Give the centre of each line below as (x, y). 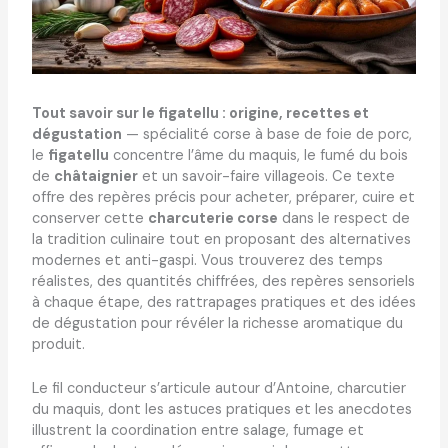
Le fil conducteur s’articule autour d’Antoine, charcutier (218, 389)
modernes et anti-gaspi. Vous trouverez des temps (207, 260)
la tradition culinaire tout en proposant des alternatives (221, 239)
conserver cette (89, 218)
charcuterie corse (212, 218)
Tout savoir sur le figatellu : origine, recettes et (200, 113)
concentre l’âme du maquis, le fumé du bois (258, 155)
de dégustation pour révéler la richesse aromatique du (217, 323)
